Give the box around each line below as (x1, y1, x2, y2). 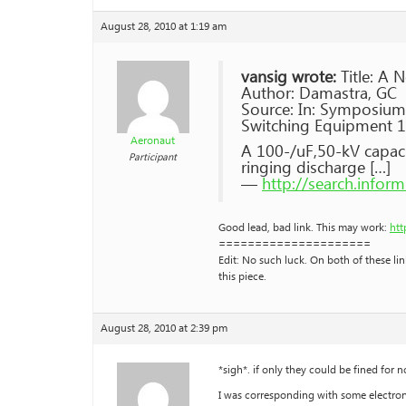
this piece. (218, 268, 266, 285)
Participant (129, 150, 177, 165)
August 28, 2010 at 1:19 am (101, 18, 227, 35)
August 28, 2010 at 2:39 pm (101, 320, 227, 337)
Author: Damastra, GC (241, 81, 397, 107)
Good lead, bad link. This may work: (218, 219, 390, 237)
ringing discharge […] (241, 155, 391, 181)
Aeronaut (130, 132, 175, 150)
